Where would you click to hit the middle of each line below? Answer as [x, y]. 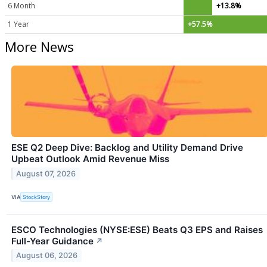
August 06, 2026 [47, 256]
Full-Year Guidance [52, 241]
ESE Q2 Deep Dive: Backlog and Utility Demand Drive [127, 148]
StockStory [37, 197]
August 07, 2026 [46, 174]
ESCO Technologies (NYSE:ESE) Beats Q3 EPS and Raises [137, 229]
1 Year [18, 24]
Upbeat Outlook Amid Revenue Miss [90, 159]
